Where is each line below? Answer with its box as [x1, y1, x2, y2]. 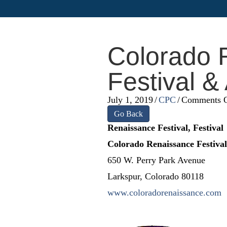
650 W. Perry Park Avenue [107, 155, 205, 165]
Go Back [114, 109, 143, 118]
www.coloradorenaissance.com [107, 187, 221, 198]
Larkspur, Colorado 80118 [107, 171, 204, 181]
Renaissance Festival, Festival [107, 123, 223, 133]
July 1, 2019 [107, 95, 153, 105]
